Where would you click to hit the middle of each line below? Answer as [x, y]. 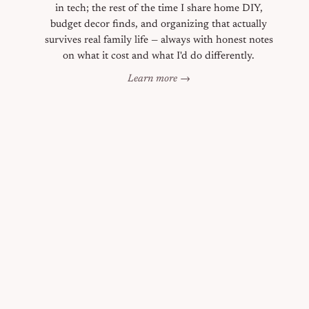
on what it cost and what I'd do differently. [159, 56]
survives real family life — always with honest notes [159, 40]
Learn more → [159, 79]
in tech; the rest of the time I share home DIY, [159, 9]
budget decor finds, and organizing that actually [159, 24]
